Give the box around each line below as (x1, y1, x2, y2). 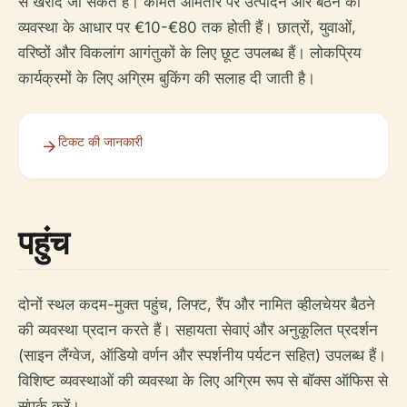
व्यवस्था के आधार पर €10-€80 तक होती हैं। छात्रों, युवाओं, (18, 18, 356, 37)
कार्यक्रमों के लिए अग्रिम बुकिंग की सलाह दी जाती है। (18, 69, 315, 88)
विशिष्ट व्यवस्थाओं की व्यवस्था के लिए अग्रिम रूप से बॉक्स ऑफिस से (18, 372, 388, 391)
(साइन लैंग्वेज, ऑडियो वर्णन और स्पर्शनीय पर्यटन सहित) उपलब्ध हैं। (18, 346, 386, 365)
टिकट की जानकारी (58, 134, 143, 150)
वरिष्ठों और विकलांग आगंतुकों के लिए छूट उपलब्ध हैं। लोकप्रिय (18, 44, 361, 63)
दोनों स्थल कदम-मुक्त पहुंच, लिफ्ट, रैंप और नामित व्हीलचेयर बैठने (18, 295, 375, 314)
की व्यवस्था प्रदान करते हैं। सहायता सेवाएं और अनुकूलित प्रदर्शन (18, 321, 378, 340)
